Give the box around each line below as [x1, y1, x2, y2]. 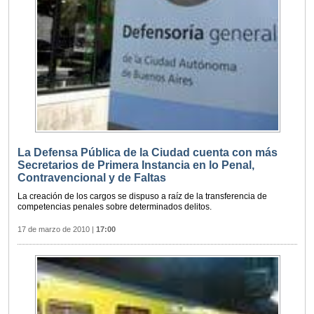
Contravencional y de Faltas [18, 172, 166, 184]
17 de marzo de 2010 [18, 225, 90, 234]
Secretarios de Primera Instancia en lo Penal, [18, 159, 254, 172]
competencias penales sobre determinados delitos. [18, 202, 212, 212]
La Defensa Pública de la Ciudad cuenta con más [18, 146, 278, 159]
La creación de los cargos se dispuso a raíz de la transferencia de [18, 191, 267, 202]
